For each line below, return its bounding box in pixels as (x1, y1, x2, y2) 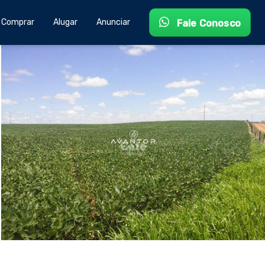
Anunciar (96, 17, 130, 28)
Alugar (53, 17, 77, 28)
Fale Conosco (174, 17, 241, 29)
